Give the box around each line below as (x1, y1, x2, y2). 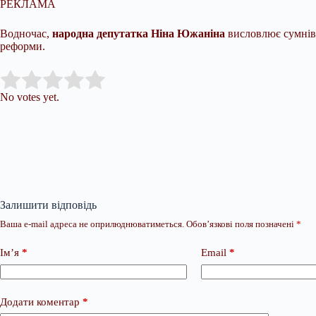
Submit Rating (114, 74, 178, 86)
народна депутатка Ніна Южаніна (52, 28, 225, 39)
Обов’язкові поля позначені (186, 219, 296, 229)
